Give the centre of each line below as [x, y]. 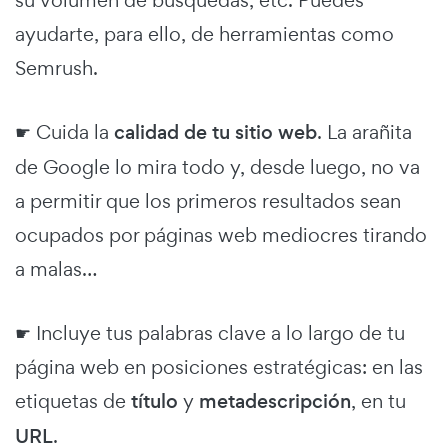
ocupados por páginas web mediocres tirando [221, 235]
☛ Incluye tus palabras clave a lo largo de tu [210, 333]
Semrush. [56, 68]
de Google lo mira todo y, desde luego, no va [217, 167]
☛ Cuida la [64, 132]
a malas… [56, 269]
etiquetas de [73, 401]
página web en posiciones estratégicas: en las [219, 367]
